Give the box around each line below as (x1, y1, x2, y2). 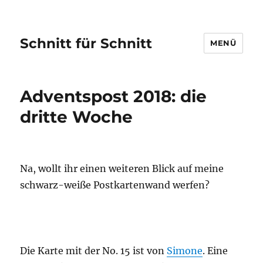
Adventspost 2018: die (20, 86, 207, 106)
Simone (167, 245, 203, 257)
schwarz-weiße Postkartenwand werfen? (20, 179, 210, 191)
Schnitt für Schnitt (20, 35, 153, 52)
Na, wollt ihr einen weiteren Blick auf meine (20, 163, 224, 174)
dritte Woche (20, 107, 133, 127)
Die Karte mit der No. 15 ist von (20, 245, 167, 257)
